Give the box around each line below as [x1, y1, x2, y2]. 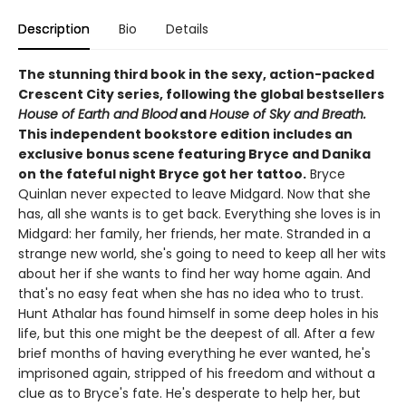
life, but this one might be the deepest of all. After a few [18, 324, 374, 343]
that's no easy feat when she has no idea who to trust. [18, 284, 363, 303]
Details [166, 19, 208, 38]
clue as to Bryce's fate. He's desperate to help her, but [18, 383, 361, 402]
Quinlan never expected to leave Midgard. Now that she [18, 184, 371, 203]
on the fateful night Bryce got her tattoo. [18, 164, 306, 183]
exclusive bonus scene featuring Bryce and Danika [18, 144, 371, 163]
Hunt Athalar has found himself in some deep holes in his [18, 304, 379, 323]
